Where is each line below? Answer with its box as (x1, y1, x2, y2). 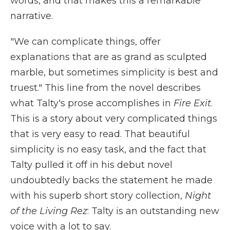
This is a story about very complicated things (10, 113, 217, 124)
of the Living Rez (10, 205, 87, 217)
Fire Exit (174, 98, 211, 109)
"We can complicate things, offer (10, 36, 161, 47)
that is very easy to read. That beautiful (10, 128, 190, 140)
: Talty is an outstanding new (87, 205, 219, 217)
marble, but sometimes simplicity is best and (10, 67, 218, 78)
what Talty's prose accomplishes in (10, 98, 174, 109)
